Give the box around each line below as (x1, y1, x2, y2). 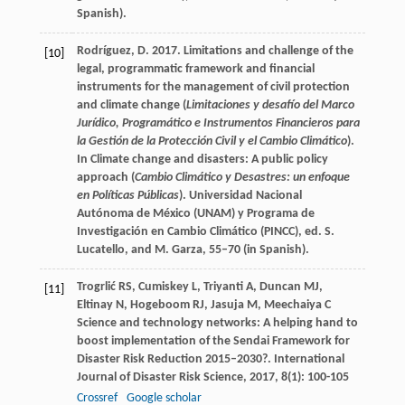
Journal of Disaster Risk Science (76, 371, 243, 385)
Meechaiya (263, 298, 322, 313)
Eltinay (76, 298, 113, 313)
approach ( (76, 171, 135, 185)
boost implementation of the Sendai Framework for (76, 334, 350, 349)
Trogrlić (76, 280, 116, 295)
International (273, 353, 344, 367)
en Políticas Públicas (76, 189, 179, 203)
